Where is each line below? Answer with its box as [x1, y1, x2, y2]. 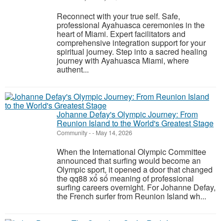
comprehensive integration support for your [57, 37, 206, 48]
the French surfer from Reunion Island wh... [57, 190, 206, 202]
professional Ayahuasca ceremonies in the [57, 19, 205, 31]
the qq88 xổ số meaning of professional [57, 173, 194, 184]
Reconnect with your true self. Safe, [57, 10, 180, 22]
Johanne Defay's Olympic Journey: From [57, 109, 198, 120]
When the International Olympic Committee [57, 146, 206, 157]
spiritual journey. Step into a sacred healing [57, 46, 207, 57]
